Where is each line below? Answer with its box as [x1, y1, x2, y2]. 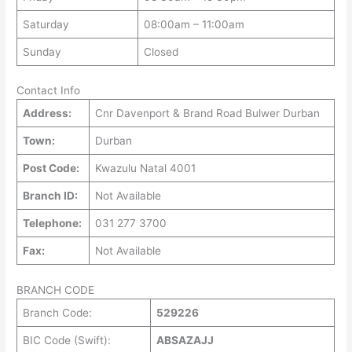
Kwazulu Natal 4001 [94, 162, 196, 175]
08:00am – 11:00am [143, 17, 244, 31]
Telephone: [22, 217, 82, 230]
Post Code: [22, 162, 79, 175]
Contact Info [16, 84, 81, 97]
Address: [22, 107, 71, 120]
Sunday [22, 45, 61, 58]
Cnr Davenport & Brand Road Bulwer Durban [94, 107, 320, 120]
